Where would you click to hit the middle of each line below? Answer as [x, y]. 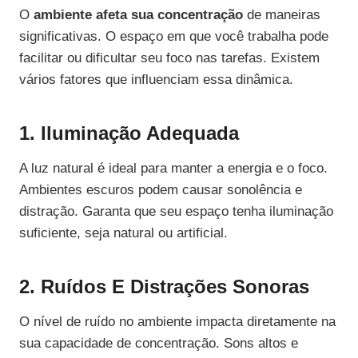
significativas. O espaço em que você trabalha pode [174, 37]
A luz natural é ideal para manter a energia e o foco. [173, 169]
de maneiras [282, 15]
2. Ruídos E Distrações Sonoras [164, 287]
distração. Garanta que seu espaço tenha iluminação [176, 212]
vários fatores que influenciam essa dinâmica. [156, 80]
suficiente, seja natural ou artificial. [123, 233]
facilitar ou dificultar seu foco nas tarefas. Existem [169, 58]
